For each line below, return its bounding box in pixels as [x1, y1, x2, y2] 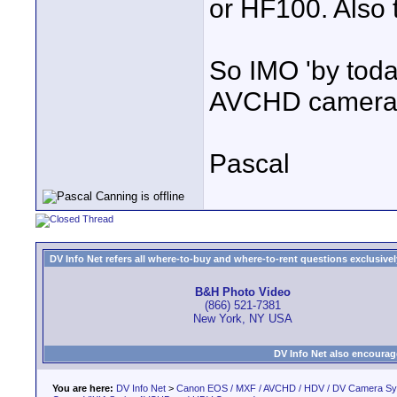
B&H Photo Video [194, 285, 291, 300]
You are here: [52, 383, 113, 393]
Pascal [209, 148, 290, 178]
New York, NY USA [192, 312, 292, 326]
